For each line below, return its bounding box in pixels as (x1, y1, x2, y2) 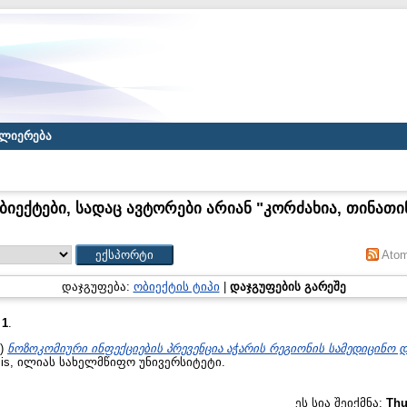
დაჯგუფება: (61, 280, 134, 293)
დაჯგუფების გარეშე (229, 280, 346, 293)
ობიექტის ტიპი (133, 280, 220, 293)
